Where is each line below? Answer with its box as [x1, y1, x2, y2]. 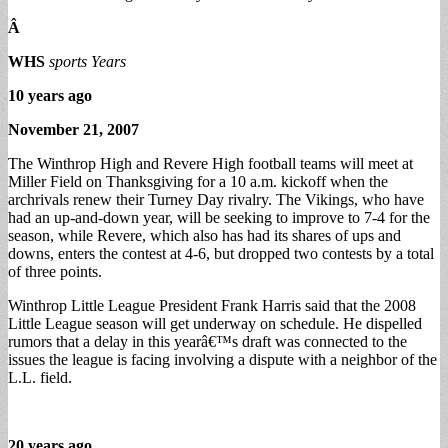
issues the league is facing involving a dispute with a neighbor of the [8, 350, 437, 368]
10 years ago [8, 86, 92, 104]
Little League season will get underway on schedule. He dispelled [8, 314, 422, 332]
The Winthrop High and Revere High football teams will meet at [8, 154, 413, 172]
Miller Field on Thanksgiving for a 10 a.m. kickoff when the [8, 172, 388, 190]
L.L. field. [8, 368, 72, 386]
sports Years [45, 52, 126, 70]
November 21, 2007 [8, 120, 139, 138]
